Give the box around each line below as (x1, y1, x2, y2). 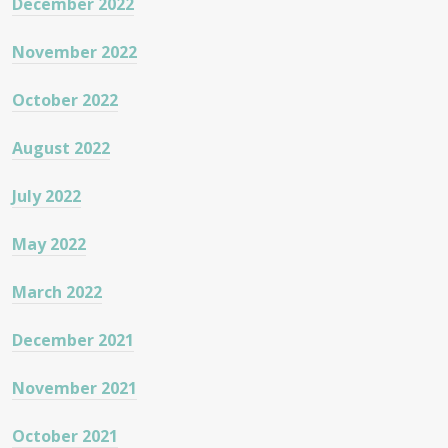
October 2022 (12, 88, 118, 111)
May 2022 (12, 232, 86, 255)
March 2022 (12, 280, 102, 303)
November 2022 (12, 40, 137, 63)
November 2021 (12, 376, 137, 399)
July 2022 (12, 184, 81, 207)
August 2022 (12, 136, 110, 159)
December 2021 (12, 328, 134, 351)
